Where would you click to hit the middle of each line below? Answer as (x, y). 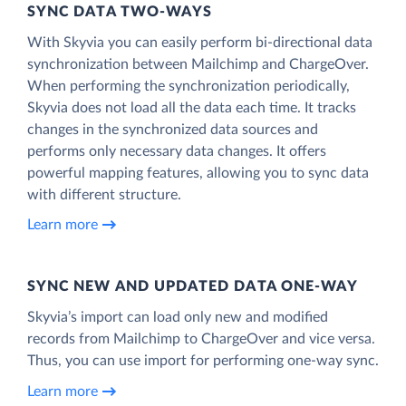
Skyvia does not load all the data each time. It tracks (192, 107)
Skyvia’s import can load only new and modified (178, 317)
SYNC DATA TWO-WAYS (120, 11)
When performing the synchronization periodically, (188, 86)
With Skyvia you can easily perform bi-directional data (200, 42)
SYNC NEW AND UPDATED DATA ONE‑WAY (193, 286)
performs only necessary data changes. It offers (177, 151)
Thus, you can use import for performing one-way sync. (203, 360)
